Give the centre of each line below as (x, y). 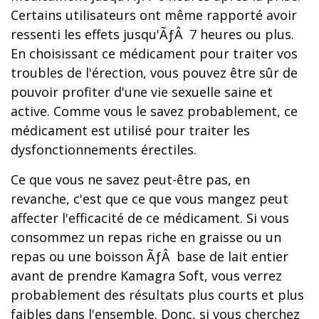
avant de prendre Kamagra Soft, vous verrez (146, 276)
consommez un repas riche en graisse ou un (146, 237)
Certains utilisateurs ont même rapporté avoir (154, 15)
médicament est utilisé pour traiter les (130, 130)
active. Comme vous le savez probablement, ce (154, 111)
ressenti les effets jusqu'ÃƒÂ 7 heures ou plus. (152, 34)
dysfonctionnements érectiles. (104, 150)
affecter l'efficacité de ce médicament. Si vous (150, 218)
